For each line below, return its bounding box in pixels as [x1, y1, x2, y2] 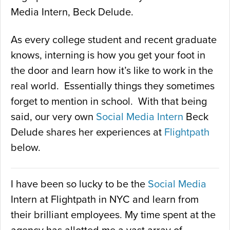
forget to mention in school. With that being [11, 95, 207, 108]
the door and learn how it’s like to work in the [11, 64, 213, 77]
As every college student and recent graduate [11, 33, 217, 46]
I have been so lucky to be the [11, 178, 148, 190]
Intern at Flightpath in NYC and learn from [11, 193, 199, 206]
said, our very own [11, 110, 96, 123]
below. [11, 141, 41, 154]
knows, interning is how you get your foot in [11, 49, 205, 62]
